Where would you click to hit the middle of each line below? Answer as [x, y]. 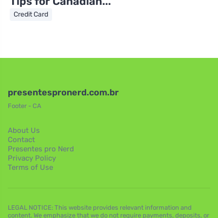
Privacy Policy [32, 158]
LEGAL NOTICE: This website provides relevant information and [100, 208]
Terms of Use [30, 167]
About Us [24, 130]
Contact [21, 140]
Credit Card [31, 14]
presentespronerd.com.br [63, 92]
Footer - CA [25, 106]
